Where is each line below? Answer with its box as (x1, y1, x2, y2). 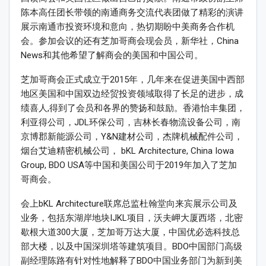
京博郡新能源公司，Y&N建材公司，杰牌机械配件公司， (21, 131, 243, 142)
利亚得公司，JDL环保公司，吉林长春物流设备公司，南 (21, 117, 240, 128)
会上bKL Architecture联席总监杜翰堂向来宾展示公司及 (21, 198, 237, 210)
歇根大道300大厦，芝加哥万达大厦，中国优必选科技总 (21, 227, 240, 238)
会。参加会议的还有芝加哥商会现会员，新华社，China (21, 36, 239, 47)
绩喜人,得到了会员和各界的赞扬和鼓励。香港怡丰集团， (21, 103, 245, 114)
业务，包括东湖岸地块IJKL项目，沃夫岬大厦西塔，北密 (21, 213, 243, 224)
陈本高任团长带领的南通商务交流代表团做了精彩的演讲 (21, 7, 243, 18)
